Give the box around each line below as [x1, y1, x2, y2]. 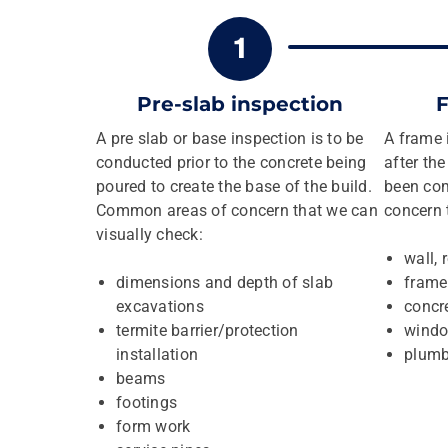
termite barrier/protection [116, 321, 299, 340]
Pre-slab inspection [137, 92, 343, 116]
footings [116, 393, 177, 412]
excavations [116, 297, 204, 316]
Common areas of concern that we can [96, 201, 378, 220]
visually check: [96, 225, 203, 244]
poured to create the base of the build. [96, 177, 372, 196]
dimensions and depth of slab [116, 273, 333, 292]
